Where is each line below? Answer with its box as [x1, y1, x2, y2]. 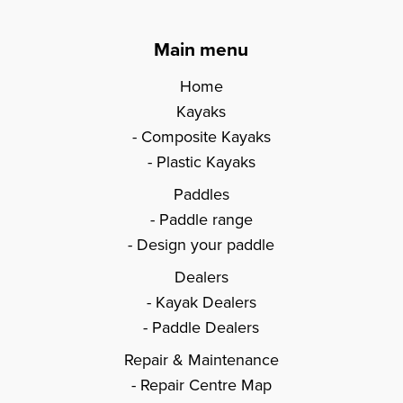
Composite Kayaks [140, 124, 271, 148]
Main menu [154, 34, 249, 63]
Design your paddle [137, 232, 275, 255]
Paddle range [158, 207, 253, 230]
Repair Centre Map [139, 372, 272, 396]
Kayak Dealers [155, 290, 256, 313]
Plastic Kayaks [156, 149, 255, 173]
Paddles [173, 182, 229, 205]
